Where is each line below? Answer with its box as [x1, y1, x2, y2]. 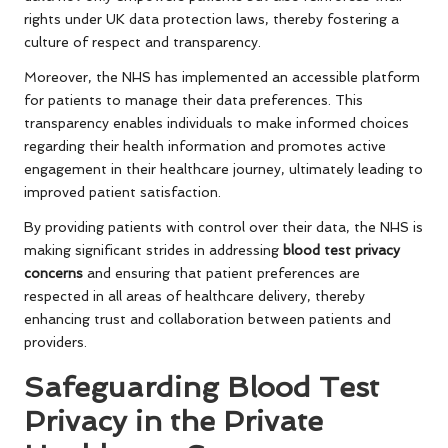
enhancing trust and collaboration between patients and [24, 311, 391, 328]
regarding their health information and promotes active [24, 138, 386, 155]
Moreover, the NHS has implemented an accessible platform [24, 69, 420, 86]
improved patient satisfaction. [24, 184, 221, 201]
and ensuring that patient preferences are [83, 265, 360, 282]
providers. [24, 334, 87, 351]
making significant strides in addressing [24, 242, 283, 259]
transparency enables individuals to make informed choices [24, 115, 409, 132]
